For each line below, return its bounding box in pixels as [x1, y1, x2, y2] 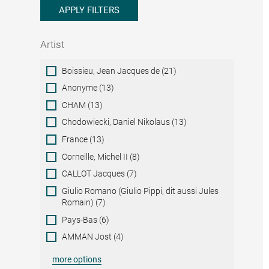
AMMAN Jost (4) [62, 232, 124, 242]
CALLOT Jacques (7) [62, 169, 138, 179]
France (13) [62, 134, 105, 145]
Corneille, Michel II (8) [62, 151, 141, 162]
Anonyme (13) [62, 83, 115, 93]
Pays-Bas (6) [62, 214, 110, 225]
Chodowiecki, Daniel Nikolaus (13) [62, 117, 187, 127]
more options [52, 255, 102, 265]
